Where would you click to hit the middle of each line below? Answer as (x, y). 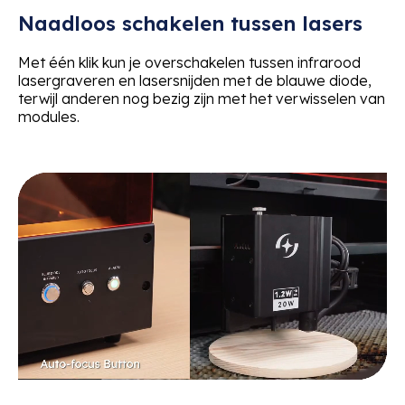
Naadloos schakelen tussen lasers (190, 24)
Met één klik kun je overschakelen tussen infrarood (189, 63)
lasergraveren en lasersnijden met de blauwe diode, (195, 81)
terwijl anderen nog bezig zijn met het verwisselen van (202, 99)
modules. (49, 117)
